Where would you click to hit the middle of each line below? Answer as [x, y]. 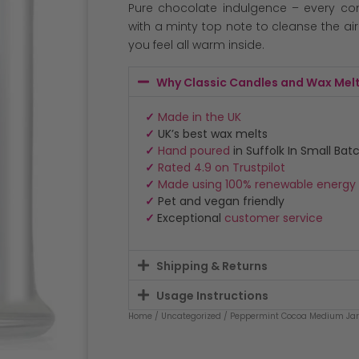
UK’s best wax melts [211, 133]
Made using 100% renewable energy [257, 184]
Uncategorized [191, 316]
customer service [274, 218]
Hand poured [194, 150]
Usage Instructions [212, 295]
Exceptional [191, 218]
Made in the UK [200, 117]
